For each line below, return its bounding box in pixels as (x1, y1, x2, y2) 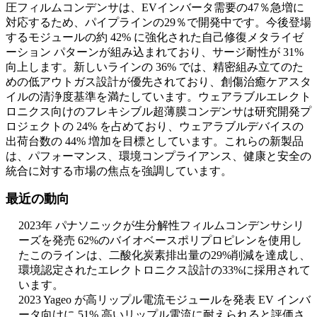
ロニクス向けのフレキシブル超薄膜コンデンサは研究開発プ (6, 105, 311, 117)
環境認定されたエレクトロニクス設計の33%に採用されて (18, 264, 311, 276)
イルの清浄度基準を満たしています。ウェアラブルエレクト (6, 91, 311, 103)
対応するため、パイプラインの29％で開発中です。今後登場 (6, 16, 311, 28)
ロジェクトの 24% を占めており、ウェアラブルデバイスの (6, 120, 304, 132)
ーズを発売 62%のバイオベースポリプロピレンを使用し (18, 234, 302, 246)
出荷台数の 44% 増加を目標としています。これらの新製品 (6, 135, 304, 147)
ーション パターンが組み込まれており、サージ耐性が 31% (6, 46, 304, 58)
